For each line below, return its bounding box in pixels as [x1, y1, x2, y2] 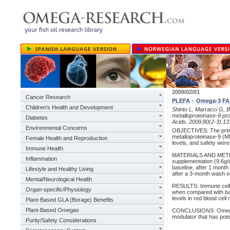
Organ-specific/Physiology [26, 186, 91, 193]
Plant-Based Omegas [26, 207, 79, 213]
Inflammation [26, 156, 57, 162]
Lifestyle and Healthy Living [26, 166, 93, 172]
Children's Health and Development [26, 104, 113, 110]
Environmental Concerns [26, 125, 87, 131]
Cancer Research [26, 94, 70, 100]
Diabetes [26, 114, 48, 121]
